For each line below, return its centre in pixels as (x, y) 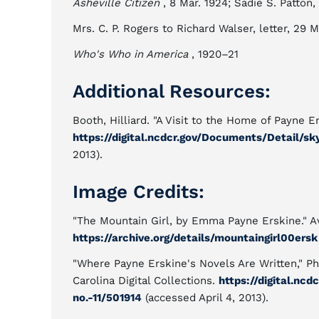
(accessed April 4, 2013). (205, 298)
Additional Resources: (172, 91)
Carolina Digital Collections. (146, 281)
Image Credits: (138, 192)
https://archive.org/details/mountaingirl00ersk (195, 238)
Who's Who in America (130, 54)
